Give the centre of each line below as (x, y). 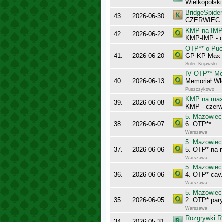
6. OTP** (198, 124)
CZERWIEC (202, 20)
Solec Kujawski (201, 64)
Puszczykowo (200, 89)
